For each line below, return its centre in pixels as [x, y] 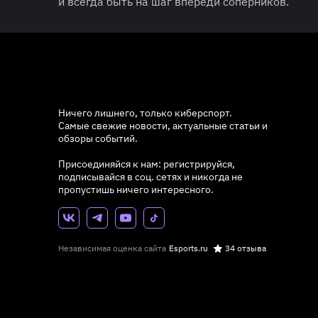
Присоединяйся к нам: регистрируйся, [147, 164]
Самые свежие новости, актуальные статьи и [163, 125]
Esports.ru [188, 248]
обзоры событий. [98, 138]
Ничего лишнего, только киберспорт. [145, 113]
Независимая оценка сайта [112, 248]
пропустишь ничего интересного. [136, 189]
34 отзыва [246, 248]
